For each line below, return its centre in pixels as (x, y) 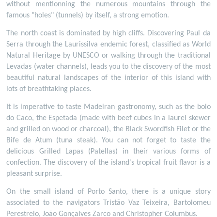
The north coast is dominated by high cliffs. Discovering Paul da (108, 33)
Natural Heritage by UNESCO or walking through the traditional (108, 55)
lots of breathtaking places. (49, 89)
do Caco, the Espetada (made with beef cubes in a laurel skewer (108, 118)
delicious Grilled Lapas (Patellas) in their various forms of (108, 151)
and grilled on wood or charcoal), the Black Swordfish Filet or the (108, 129)
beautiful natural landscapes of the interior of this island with (108, 78)
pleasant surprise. (34, 174)
